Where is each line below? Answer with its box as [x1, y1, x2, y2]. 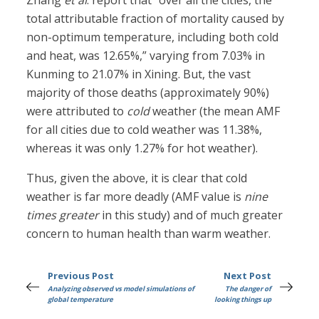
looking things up [214, 295, 271, 305]
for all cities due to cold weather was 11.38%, [26, 122, 263, 138]
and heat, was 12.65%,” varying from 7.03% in [26, 48, 266, 64]
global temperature [48, 295, 114, 305]
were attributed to [26, 103, 127, 120]
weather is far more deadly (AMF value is [26, 189, 245, 205]
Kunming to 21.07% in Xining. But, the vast [26, 66, 251, 83]
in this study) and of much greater [99, 207, 283, 224]
